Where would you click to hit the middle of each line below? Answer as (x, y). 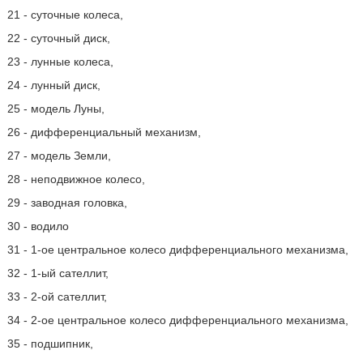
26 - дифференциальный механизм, (104, 132)
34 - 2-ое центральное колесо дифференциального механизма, (177, 320)
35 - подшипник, (50, 344)
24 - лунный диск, (53, 85)
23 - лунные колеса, (60, 62)
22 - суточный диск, (58, 38)
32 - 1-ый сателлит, (58, 273)
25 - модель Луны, (56, 109)
